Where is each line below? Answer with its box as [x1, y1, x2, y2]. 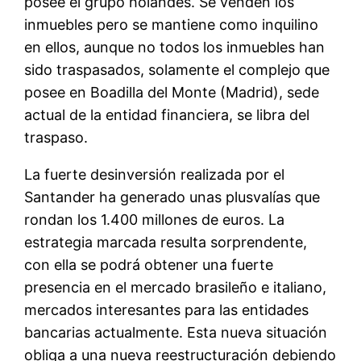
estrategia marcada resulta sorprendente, [24, 233, 308, 251]
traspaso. [24, 128, 89, 146]
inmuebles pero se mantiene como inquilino [24, 15, 319, 33]
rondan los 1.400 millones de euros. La [24, 210, 285, 228]
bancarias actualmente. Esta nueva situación [24, 323, 328, 341]
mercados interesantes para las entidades [24, 301, 309, 318]
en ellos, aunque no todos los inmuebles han [24, 38, 326, 56]
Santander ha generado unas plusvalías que [24, 188, 321, 205]
